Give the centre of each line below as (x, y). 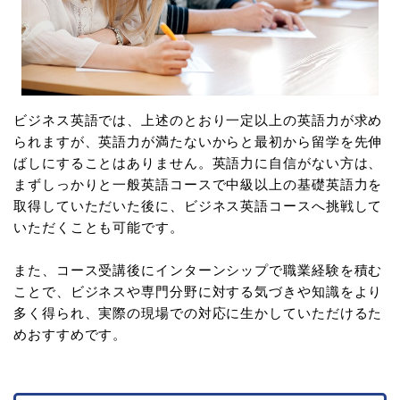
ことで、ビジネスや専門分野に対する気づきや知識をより (198, 292)
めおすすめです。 (71, 335)
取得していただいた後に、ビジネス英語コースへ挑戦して (198, 206)
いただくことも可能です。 (99, 228)
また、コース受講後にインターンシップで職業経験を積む (198, 271)
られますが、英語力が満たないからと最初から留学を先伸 (198, 142)
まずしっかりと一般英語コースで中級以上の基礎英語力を (198, 185)
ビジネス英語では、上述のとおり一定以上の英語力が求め (198, 121)
